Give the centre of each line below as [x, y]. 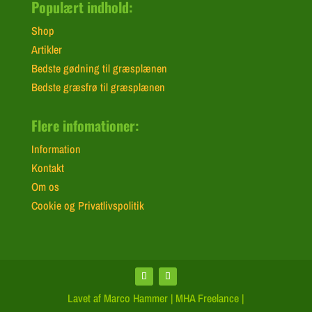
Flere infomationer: [85, 125]
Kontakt [47, 167]
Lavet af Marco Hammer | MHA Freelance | [156, 298]
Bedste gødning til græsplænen [99, 68]
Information [56, 149]
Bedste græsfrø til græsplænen [98, 87]
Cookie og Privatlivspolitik [87, 205]
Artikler [46, 49]
